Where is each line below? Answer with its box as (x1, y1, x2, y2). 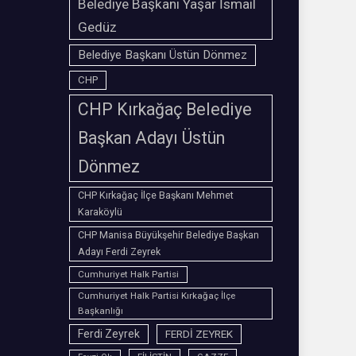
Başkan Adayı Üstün (77, 128, 225, 149)
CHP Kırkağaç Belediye (77, 99, 252, 120)
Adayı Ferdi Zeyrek (77, 246, 161, 258)
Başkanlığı (77, 305, 123, 317)
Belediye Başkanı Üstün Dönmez (77, 48, 247, 63)
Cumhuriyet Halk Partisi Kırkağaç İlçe (77, 290, 235, 302)
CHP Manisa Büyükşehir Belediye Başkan (77, 230, 259, 242)
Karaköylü (77, 207, 122, 219)
